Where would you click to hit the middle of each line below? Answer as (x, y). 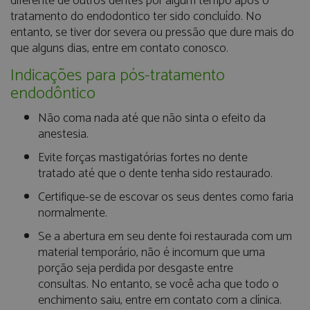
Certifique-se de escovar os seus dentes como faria (166, 197)
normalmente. (73, 213)
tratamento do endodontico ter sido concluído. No (136, 17)
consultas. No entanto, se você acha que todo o (158, 284)
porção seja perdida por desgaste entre (136, 268)
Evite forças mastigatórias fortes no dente (143, 157)
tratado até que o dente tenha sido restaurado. (155, 173)
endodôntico (53, 93)
